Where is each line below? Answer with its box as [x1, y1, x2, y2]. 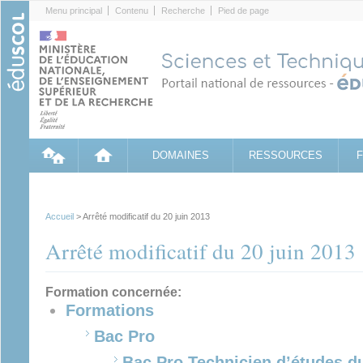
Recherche [161, 6, 205, 15]
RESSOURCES [249, 149, 322, 161]
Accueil [45, 211, 74, 221]
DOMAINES [152, 149, 209, 161]
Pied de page [218, 6, 269, 15]
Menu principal [45, 6, 102, 15]
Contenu [115, 6, 148, 15]
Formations [66, 301, 154, 319]
